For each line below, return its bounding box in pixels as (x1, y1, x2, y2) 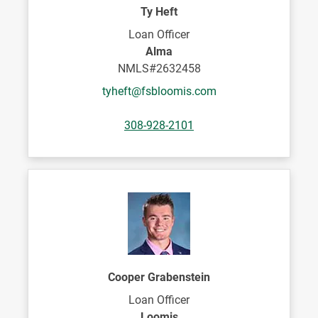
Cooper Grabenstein (108, 270, 210, 284)
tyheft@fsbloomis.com (102, 84, 216, 98)
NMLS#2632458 (117, 62, 201, 75)
